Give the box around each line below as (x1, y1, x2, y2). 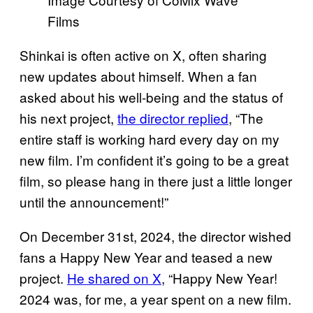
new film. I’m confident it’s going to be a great (20, 150, 289, 169)
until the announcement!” (20, 191, 168, 211)
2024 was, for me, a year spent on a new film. (20, 289, 291, 308)
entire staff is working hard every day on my (20, 129, 279, 148)
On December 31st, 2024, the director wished (20, 226, 291, 245)
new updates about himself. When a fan (20, 66, 257, 85)
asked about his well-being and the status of (20, 87, 283, 106)
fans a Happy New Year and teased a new (20, 247, 272, 266)
